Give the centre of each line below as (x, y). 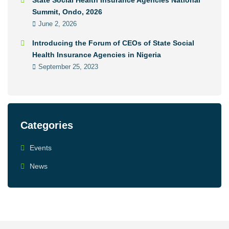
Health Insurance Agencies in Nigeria (97, 55)
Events (41, 148)
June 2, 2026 (58, 24)
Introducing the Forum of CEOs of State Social (113, 43)
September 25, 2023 (68, 67)
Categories (47, 125)
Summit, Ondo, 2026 (67, 12)
